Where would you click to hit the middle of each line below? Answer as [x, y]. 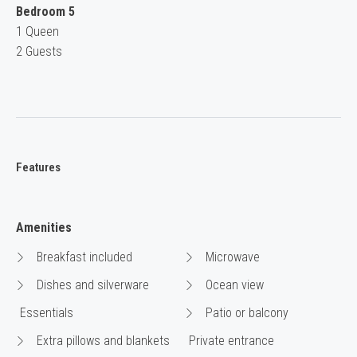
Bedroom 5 [45, 12]
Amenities [44, 228]
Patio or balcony [245, 313]
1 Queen [37, 32]
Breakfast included [83, 257]
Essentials [47, 313]
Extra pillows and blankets [102, 341]
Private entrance [231, 341]
